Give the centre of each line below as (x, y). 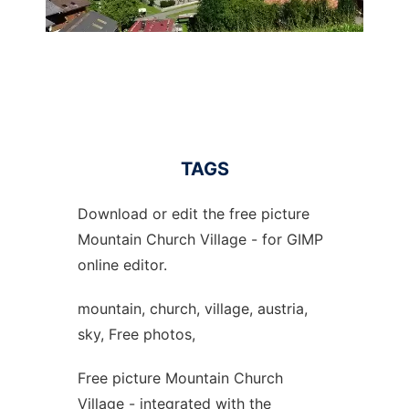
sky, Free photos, (136, 334)
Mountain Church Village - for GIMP (200, 239)
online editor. (122, 265)
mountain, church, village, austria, (192, 309)
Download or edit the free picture (193, 214)
